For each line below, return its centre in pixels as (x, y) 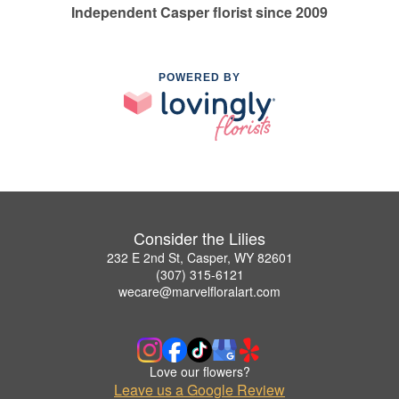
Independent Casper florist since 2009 (199, 12)
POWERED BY (199, 78)
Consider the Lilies (199, 237)
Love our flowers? (199, 371)
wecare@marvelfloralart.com (199, 291)
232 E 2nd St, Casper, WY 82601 (199, 257)
